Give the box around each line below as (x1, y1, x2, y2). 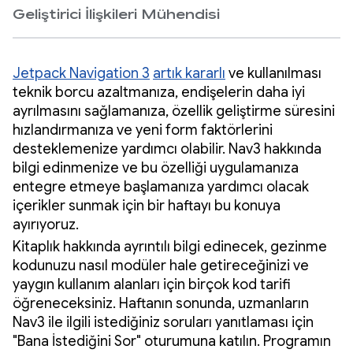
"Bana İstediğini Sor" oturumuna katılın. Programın (13, 332, 331, 350)
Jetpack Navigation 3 (13, 64, 150, 82)
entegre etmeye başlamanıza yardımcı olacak (13, 177, 309, 195)
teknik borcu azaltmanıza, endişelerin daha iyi (13, 83, 305, 101)
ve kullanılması (225, 64, 321, 82)
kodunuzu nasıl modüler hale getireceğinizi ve (13, 256, 309, 274)
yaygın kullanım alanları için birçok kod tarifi (13, 275, 291, 293)
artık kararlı (153, 64, 225, 82)
